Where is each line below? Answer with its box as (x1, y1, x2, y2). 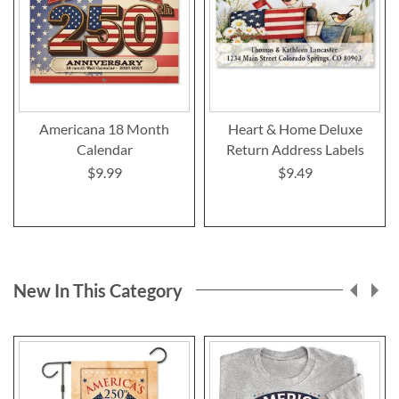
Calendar (76, 140, 133, 158)
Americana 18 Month (39, 119, 169, 137)
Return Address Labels (225, 140, 364, 158)
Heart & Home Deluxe (227, 119, 362, 137)
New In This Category (13, 279, 183, 301)
